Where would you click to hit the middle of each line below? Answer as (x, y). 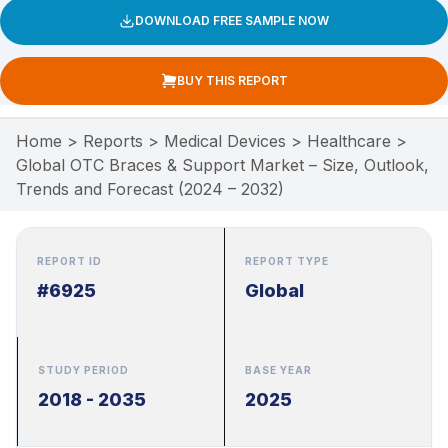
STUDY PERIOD (83, 369)
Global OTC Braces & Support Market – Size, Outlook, (222, 164)
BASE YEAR (278, 369)
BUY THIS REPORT (232, 80)
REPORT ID (69, 260)
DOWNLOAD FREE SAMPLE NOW (232, 20)
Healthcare (349, 140)
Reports (113, 140)
